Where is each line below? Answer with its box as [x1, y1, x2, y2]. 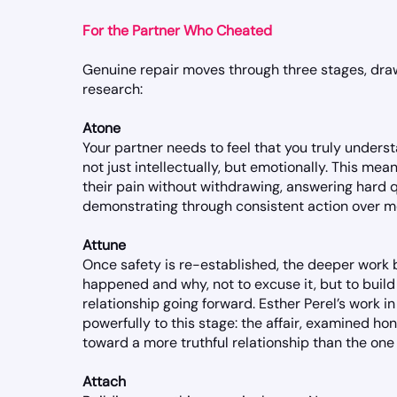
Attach [82, 372, 129, 391]
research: [82, 80, 143, 98]
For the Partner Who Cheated [82, 21, 272, 40]
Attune [82, 236, 126, 254]
